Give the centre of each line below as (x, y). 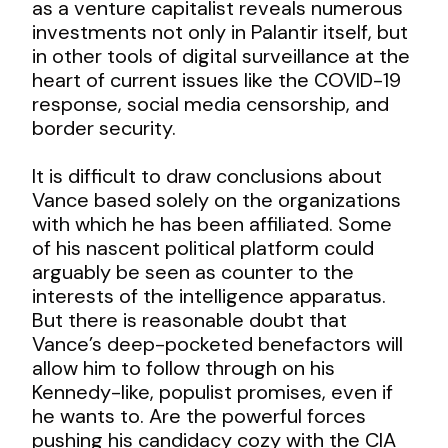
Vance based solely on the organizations (217, 199)
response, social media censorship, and (211, 103)
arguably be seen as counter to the (193, 271)
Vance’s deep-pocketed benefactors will (218, 343)
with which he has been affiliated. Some (212, 223)
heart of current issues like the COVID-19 (217, 79)
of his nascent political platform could (203, 247)
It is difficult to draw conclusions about (207, 175)
